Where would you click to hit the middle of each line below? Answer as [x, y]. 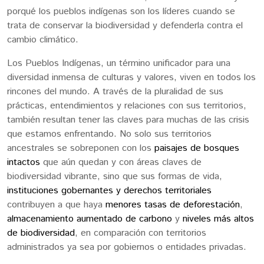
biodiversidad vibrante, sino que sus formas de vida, [115, 177]
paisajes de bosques [197, 148]
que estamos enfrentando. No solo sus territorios [109, 134]
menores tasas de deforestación [173, 205]
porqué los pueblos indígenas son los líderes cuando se [121, 12]
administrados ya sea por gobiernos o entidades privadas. [128, 247]
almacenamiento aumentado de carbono [90, 219]
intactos [24, 163]
